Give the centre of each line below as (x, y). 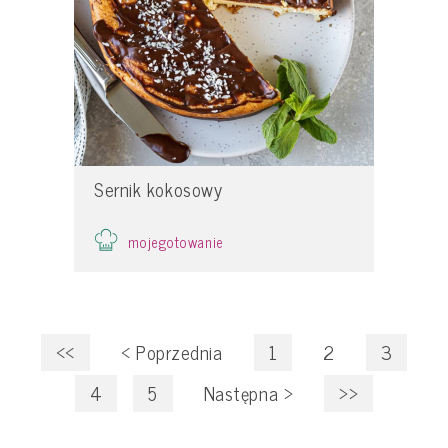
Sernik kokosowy (158, 189)
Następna (243, 392)
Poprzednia (176, 351)
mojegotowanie (176, 241)
